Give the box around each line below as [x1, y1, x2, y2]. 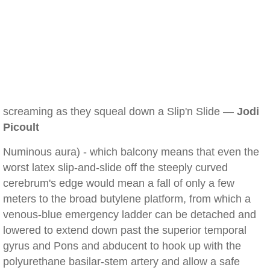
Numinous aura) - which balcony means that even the [3, 146, 259, 158]
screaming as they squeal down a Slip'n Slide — [3, 105, 237, 118]
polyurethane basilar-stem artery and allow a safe [3, 256, 240, 268]
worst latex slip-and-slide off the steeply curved [3, 162, 228, 174]
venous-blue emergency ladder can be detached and [3, 209, 256, 221]
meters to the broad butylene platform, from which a [3, 193, 251, 205]
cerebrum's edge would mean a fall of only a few [3, 177, 234, 189]
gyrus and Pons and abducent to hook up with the [3, 240, 241, 252]
